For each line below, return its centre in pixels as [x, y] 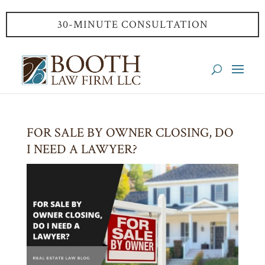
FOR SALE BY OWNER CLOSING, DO [130, 133]
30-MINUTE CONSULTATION [132, 25]
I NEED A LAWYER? [82, 149]
